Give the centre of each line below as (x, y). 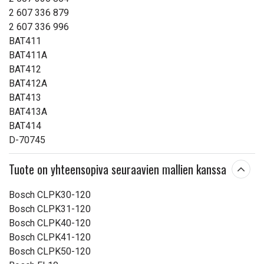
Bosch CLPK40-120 (50, 223)
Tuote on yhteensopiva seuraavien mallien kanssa (118, 169)
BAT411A (28, 55)
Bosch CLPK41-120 (50, 237)
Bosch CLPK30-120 (50, 195)
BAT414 (25, 126)
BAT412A (28, 83)
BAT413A (28, 112)
